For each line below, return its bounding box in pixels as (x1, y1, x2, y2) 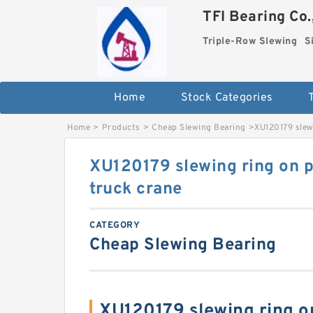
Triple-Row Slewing (203, 36, 298, 48)
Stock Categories (180, 91, 273, 105)
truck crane (89, 179, 182, 200)
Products (101, 122, 140, 133)
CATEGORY (89, 220, 140, 231)
